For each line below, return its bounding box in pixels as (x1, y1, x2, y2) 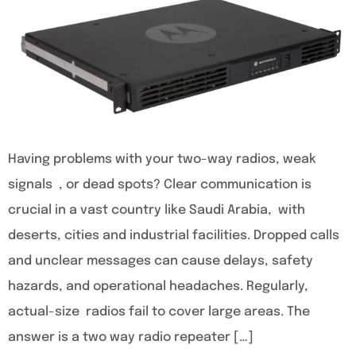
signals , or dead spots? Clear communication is (8, 177, 311, 192)
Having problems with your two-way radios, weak (8, 152, 316, 166)
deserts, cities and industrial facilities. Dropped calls (8, 228, 339, 242)
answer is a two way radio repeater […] (8, 330, 253, 344)
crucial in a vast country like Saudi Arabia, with (8, 203, 305, 217)
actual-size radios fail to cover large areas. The (8, 304, 310, 319)
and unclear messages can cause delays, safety (8, 253, 313, 268)
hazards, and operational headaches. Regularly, (8, 279, 308, 293)
